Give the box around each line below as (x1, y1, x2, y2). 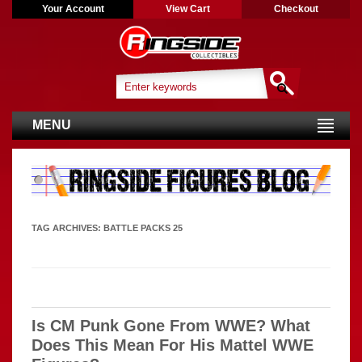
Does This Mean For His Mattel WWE (32, 335, 314, 354)
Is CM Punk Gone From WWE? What (32, 316, 310, 335)
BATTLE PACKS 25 (103, 222, 183, 233)
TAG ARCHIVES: (32, 222, 103, 233)
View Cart (165, 3, 210, 15)
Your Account (41, 3, 104, 15)
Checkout (273, 3, 318, 15)
